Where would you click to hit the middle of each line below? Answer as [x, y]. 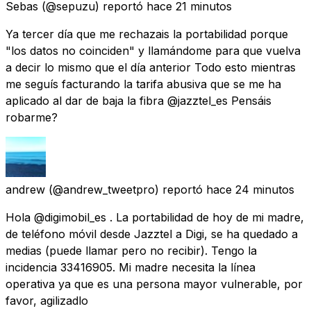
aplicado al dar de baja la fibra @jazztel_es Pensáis [138, 100]
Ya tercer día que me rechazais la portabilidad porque [147, 34]
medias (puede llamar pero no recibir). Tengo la [131, 250]
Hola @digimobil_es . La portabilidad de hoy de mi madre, [155, 217]
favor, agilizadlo [47, 300]
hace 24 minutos [250, 189]
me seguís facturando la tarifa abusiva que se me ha [143, 84]
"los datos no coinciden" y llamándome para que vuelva [153, 50]
